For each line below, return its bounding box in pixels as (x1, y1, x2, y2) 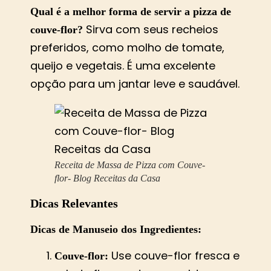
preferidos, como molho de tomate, (30, 39, 224, 55)
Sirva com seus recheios (83, 21, 218, 37)
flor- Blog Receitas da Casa (54, 172, 160, 183)
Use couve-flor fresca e (108, 248, 240, 264)
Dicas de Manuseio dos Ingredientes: (30, 223, 201, 235)
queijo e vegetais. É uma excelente (30, 57, 215, 73)
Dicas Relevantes (30, 196, 118, 210)
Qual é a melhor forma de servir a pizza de (30, 5, 231, 18)
